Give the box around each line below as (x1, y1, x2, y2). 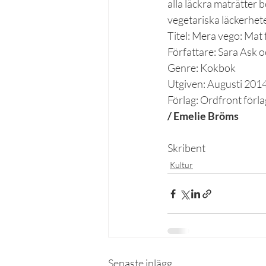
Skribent (167, 141, 205, 154)
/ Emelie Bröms (167, 109, 239, 122)
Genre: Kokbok (167, 61, 236, 74)
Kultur (170, 160, 193, 170)
